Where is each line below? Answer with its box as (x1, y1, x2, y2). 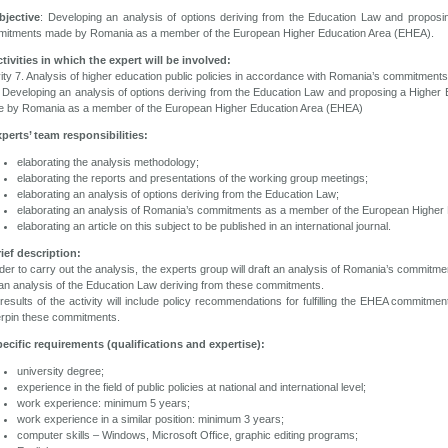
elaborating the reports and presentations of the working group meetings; (17, 171, 368, 184)
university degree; (17, 364, 104, 377)
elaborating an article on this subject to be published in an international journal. (17, 219, 391, 232)
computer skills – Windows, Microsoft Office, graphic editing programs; (17, 428, 358, 441)
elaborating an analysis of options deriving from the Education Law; (17, 187, 339, 200)
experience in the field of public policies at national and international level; (17, 380, 366, 393)
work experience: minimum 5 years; (17, 396, 190, 409)
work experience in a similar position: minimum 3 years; (17, 412, 284, 425)
